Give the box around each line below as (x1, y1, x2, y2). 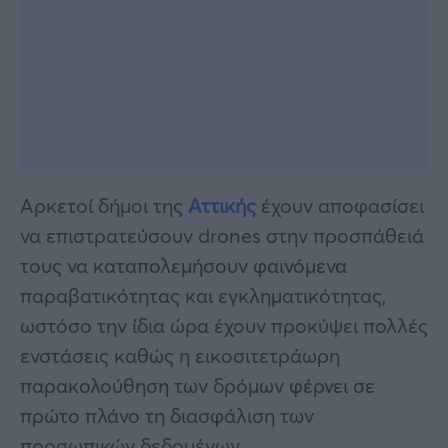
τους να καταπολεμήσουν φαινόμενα (20, 251, 347, 279)
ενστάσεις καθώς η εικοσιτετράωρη (20, 341, 340, 369)
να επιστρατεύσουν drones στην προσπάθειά (20, 221, 424, 249)
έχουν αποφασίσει (256, 191, 424, 219)
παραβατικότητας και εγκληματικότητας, (20, 281, 386, 309)
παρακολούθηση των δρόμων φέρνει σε (20, 371, 375, 399)
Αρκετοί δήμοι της (20, 191, 188, 219)
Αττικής (188, 191, 256, 219)
